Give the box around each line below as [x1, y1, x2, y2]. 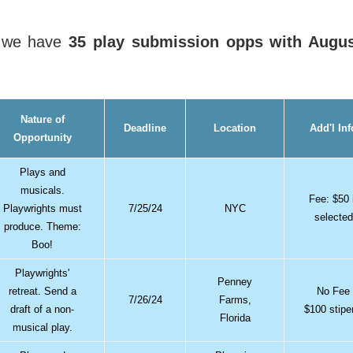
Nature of [20, 113, 65, 125]
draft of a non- [10, 303, 75, 315]
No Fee [317, 284, 351, 297]
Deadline [124, 121, 167, 134]
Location [214, 121, 257, 134]
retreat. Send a [8, 284, 76, 297]
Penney [217, 275, 253, 288]
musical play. [12, 321, 72, 333]
